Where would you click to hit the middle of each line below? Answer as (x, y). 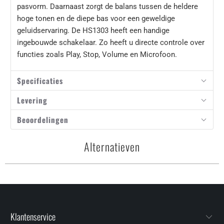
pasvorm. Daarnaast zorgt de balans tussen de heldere (108, 7)
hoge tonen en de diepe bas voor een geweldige (96, 19)
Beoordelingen (43, 120)
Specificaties (40, 81)
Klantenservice (33, 216)
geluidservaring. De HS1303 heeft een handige (93, 31)
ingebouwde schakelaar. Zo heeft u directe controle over (111, 43)
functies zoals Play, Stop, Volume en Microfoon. (97, 55)
